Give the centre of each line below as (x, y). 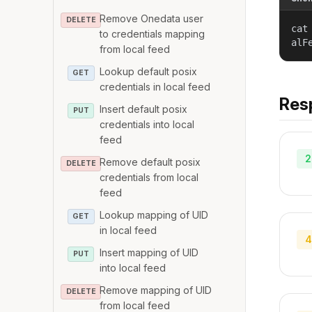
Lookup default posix (149, 71)
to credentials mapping (153, 34)
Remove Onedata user (152, 18)
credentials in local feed (155, 87)
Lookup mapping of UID (154, 215)
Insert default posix (144, 109)
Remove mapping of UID (156, 290)
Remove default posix (150, 162)
